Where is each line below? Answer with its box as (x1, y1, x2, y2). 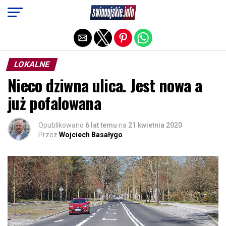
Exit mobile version (76, 7, 150, 17)
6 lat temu (85, 121, 117, 129)
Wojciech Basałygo (59, 131, 123, 139)
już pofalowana (8, 91, 101, 115)
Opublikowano (38, 121, 84, 129)
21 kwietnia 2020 (128, 121, 182, 129)
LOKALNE (13, 60, 51, 69)
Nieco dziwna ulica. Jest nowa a (8, 73, 202, 97)
